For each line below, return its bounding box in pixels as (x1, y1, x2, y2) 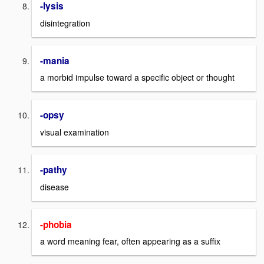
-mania (40, 54, 70, 67)
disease (40, 180, 69, 193)
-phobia (40, 217, 72, 231)
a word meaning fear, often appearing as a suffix (40, 235, 220, 247)
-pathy (40, 163, 67, 176)
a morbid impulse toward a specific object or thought (40, 71, 235, 84)
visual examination (40, 126, 109, 138)
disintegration (40, 16, 90, 29)
